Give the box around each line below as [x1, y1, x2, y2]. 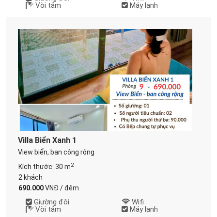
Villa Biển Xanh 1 [18, 136, 77, 145]
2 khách [18, 173, 43, 181]
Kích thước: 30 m [18, 163, 71, 170]
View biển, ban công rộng [18, 148, 95, 156]
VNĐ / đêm [43, 184, 79, 192]
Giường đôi [31, 198, 69, 206]
